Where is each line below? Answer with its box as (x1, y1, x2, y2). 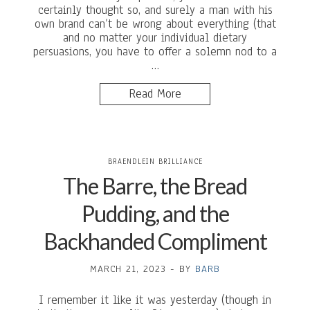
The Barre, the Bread (63, 172, 247, 199)
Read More (129, 86, 181, 102)
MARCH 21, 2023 (90, 262, 166, 275)
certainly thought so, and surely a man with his (37, 2, 273, 18)
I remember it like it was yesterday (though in (39, 292, 271, 308)
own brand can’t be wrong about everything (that (34, 16, 276, 32)
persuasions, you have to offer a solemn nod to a (33, 44, 277, 60)
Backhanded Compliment (43, 228, 267, 255)
